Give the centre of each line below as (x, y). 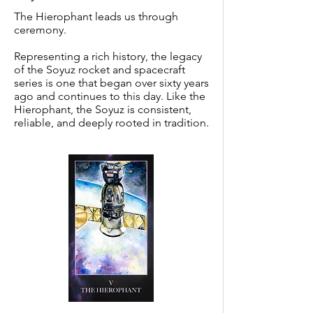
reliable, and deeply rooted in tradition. (111, 123)
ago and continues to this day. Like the (110, 96)
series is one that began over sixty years (111, 83)
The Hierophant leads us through (96, 16)
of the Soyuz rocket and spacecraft (100, 70)
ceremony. (40, 30)
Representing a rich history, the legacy (108, 56)
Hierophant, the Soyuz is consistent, (103, 109)
